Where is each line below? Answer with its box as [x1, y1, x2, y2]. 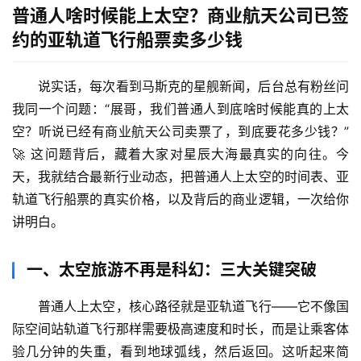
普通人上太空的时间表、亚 [193, 168, 350, 185]
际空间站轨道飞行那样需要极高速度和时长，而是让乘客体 [12, 321, 349, 338]
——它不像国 [271, 298, 350, 315]
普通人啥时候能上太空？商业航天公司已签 [12, 5, 349, 27]
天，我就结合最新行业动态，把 [12, 168, 194, 185]
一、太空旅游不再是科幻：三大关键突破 [27, 260, 317, 280]
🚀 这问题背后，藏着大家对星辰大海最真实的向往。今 [12, 146, 349, 163]
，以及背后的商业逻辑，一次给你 [154, 191, 350, 208]
